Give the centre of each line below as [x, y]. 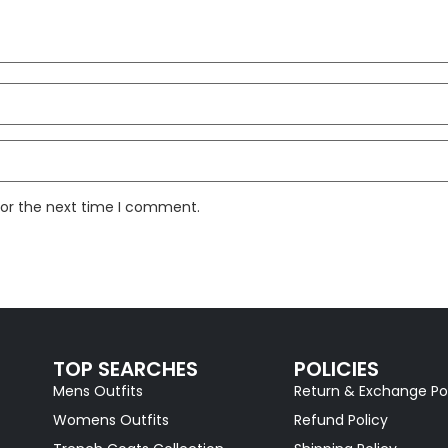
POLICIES [337, 368]
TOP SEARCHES [126, 368]
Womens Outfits [111, 419]
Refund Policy [341, 419]
